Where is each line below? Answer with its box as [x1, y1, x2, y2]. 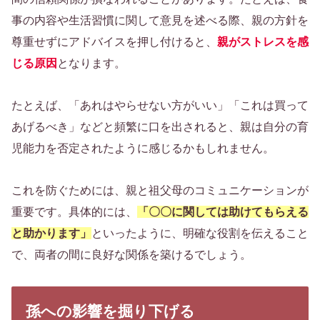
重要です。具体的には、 [11, 205, 137, 218]
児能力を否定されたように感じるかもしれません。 [11, 141, 274, 154]
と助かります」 [11, 226, 91, 239]
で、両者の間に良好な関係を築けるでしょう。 [11, 248, 251, 261]
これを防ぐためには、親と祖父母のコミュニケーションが [11, 184, 309, 196]
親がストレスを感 [217, 36, 309, 49]
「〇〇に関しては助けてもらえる [137, 205, 309, 218]
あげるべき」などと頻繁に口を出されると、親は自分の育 [11, 120, 309, 133]
